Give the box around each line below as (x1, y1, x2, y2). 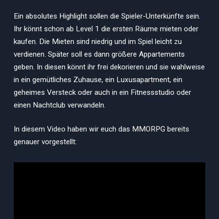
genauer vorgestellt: (14, 137, 77, 147)
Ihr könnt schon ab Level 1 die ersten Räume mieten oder (14, 24, 198, 33)
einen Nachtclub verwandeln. (14, 100, 106, 109)
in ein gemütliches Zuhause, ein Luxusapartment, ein (14, 75, 182, 84)
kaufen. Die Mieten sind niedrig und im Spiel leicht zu (14, 37, 182, 46)
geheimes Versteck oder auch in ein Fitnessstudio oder (14, 88, 191, 97)
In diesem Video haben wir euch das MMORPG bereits (14, 125, 189, 134)
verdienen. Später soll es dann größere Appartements (14, 49, 185, 59)
